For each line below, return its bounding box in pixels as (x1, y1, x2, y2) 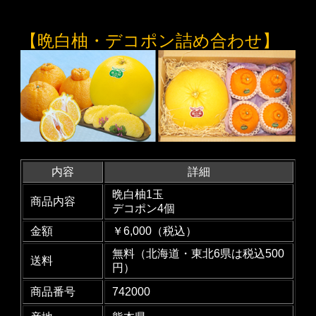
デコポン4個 (111, 202, 175, 214)
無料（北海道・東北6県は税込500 (111, 247, 284, 260)
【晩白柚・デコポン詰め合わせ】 (20, 32, 279, 51)
